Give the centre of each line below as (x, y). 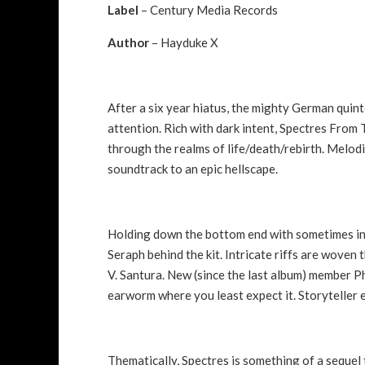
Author (128, 42)
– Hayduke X (184, 42)
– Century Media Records (208, 9)
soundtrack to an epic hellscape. (194, 168)
